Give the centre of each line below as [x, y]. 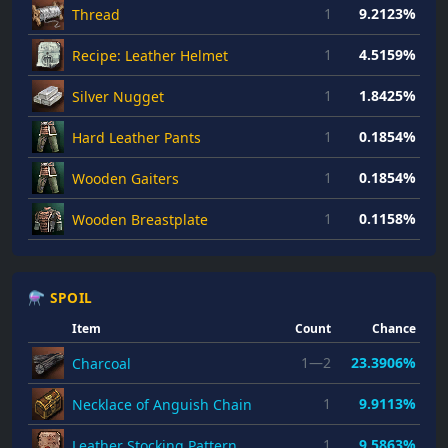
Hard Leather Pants [136, 137]
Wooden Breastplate [140, 219]
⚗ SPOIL [60, 297]
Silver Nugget [118, 96]
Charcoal [101, 363]
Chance [394, 328]
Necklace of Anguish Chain [162, 404]
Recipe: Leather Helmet [150, 55]
